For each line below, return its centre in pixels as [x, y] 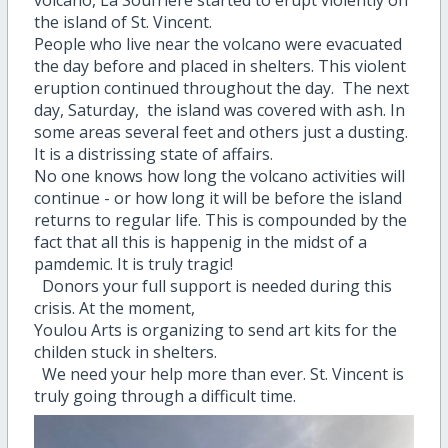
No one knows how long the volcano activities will [219, 176]
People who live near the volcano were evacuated [217, 44]
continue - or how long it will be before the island [217, 198]
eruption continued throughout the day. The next [221, 88]
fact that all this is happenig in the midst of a [200, 242]
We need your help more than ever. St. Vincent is [218, 374]
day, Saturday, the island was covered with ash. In [219, 110]
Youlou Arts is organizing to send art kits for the [215, 330]
